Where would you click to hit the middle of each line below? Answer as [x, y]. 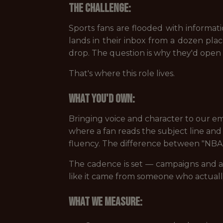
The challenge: [100, 8]
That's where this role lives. [122, 73]
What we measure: [106, 202]
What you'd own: [102, 99]
